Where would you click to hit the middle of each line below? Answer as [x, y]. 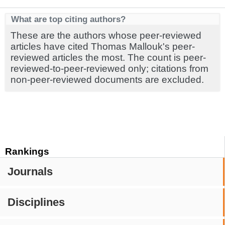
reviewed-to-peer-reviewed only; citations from [109, 69]
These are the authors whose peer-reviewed [106, 35]
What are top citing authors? [68, 19]
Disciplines [36, 202]
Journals [30, 172]
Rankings [27, 151]
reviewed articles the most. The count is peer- [108, 58]
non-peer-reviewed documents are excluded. [107, 80]
